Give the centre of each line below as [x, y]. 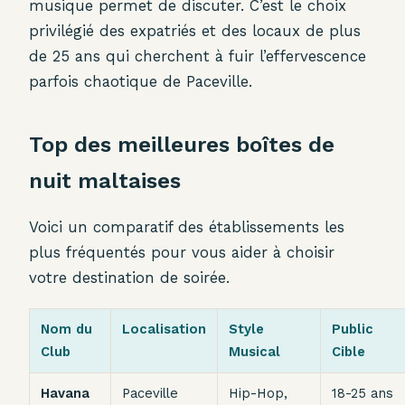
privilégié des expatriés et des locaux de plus [195, 31]
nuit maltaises [105, 181]
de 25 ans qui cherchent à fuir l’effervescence [198, 57]
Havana [65, 394]
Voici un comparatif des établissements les [187, 227]
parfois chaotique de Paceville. [141, 82]
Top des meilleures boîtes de [182, 145]
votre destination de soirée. [129, 278]
